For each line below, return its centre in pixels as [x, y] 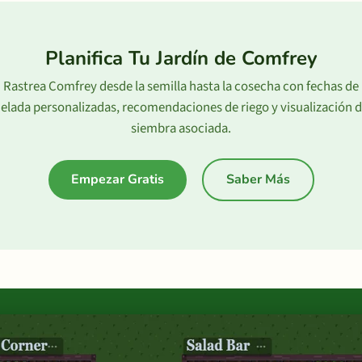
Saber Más [258, 179]
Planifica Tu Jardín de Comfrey [181, 58]
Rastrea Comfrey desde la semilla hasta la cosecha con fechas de [181, 86]
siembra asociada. [181, 128]
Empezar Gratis [117, 179]
